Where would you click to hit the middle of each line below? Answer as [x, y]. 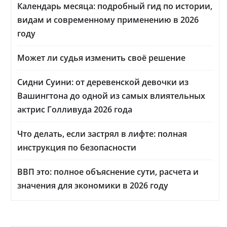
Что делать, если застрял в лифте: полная [102, 134]
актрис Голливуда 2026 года [75, 110]
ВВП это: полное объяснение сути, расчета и [108, 172]
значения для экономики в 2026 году [93, 186]
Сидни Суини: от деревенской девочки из [103, 82]
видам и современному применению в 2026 [108, 20]
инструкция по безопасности [77, 148]
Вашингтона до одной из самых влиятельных [111, 96]
